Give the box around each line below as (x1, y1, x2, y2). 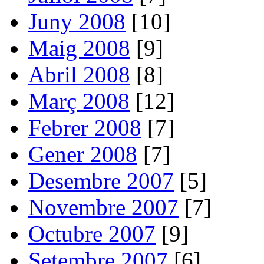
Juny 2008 (28, 8, 126, 34)
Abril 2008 (28, 61, 130, 87)
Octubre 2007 (28, 220, 156, 246)
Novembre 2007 (28, 194, 179, 220)
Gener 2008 (28, 141, 137, 167)
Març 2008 (28, 88, 130, 114)
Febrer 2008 (28, 114, 141, 140)
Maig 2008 (28, 35, 130, 61)
